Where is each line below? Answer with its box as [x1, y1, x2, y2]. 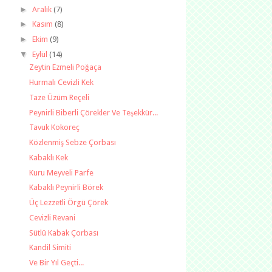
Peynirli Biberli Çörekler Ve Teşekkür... [29, 107, 158, 117]
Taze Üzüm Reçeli [29, 92, 90, 102]
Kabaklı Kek [29, 152, 69, 162]
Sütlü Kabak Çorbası [29, 228, 99, 237]
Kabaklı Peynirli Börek [29, 183, 104, 192]
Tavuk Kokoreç [29, 123, 80, 132]
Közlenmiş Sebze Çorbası [29, 138, 117, 147]
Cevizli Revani [29, 212, 76, 222]
